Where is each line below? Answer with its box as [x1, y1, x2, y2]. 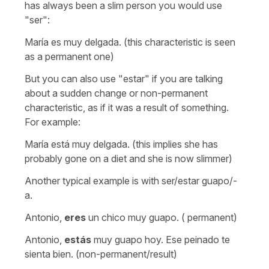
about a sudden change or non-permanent [25, 86, 208, 99]
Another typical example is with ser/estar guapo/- [25, 174, 237, 187]
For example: [25, 115, 80, 128]
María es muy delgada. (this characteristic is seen [25, 35, 235, 48]
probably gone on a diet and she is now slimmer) [25, 152, 232, 165]
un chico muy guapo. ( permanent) [86, 211, 237, 223]
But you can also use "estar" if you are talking [25, 72, 223, 85]
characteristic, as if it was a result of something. [25, 101, 229, 113]
